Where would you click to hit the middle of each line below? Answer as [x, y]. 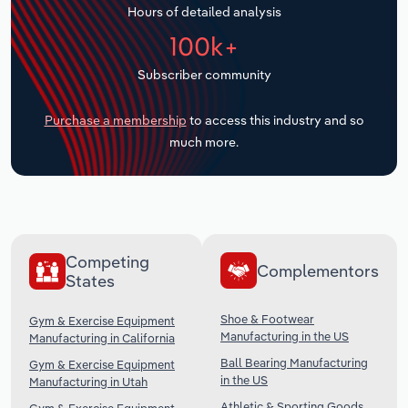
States [90, 281]
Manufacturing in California [102, 338]
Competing [107, 262]
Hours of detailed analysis [204, 11]
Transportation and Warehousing [138, 13]
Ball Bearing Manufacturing [294, 363]
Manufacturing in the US [285, 337]
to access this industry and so [275, 121]
